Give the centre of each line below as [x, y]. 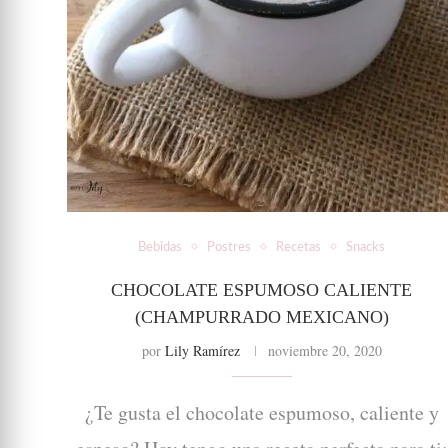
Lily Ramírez [202, 350]
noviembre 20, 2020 [324, 350]
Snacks [366, 247]
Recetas [299, 247]
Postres [229, 247]
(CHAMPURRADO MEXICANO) [261, 316]
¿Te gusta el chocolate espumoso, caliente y [261, 412]
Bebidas [160, 247]
